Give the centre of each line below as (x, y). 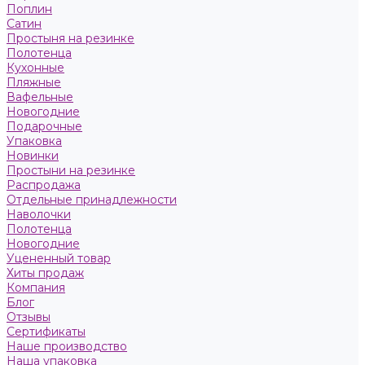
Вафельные (40, 97)
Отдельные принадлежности (92, 200)
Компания (36, 288)
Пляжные (34, 82)
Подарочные (44, 126)
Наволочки (39, 214)
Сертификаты (46, 332)
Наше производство (67, 346)
